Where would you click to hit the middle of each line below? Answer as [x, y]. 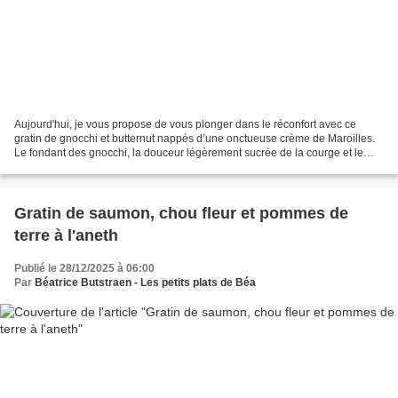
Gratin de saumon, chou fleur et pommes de [181, 213]
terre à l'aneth [66, 235]
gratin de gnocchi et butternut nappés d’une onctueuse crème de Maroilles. [195, 138]
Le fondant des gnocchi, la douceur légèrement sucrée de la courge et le [189, 152]
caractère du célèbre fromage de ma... [106, 167]
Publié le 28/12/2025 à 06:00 [84, 268]
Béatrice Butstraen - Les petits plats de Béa [145, 282]
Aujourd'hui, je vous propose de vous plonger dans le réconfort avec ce [185, 124]
